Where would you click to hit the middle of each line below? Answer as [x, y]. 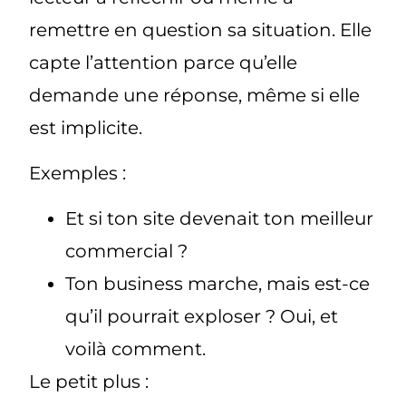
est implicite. [86, 127]
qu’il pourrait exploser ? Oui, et [202, 317]
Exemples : [78, 174]
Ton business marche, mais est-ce [218, 284]
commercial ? [127, 251]
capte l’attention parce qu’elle [164, 62]
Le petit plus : [89, 382]
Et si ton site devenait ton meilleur [220, 219]
